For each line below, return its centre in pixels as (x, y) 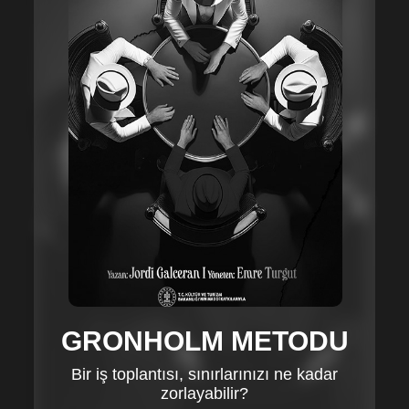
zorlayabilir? (204, 393)
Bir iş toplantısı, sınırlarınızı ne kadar (204, 374)
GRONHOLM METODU (204, 341)
